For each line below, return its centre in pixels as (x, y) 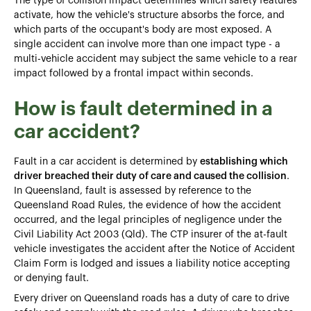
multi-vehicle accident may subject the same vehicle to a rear (155, 59)
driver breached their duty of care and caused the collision (150, 176)
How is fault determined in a (143, 109)
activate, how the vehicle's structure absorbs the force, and (149, 15)
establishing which (244, 161)
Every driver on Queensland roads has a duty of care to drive (152, 298)
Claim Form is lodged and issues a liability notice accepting (152, 263)
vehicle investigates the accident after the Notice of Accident (154, 249)
